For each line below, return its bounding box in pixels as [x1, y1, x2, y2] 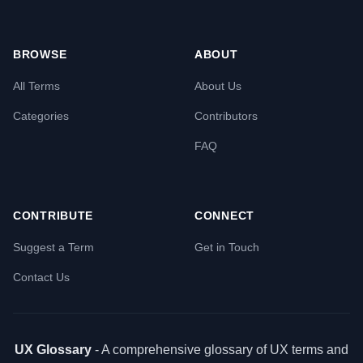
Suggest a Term [13, 241, 94, 254]
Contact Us [13, 271, 70, 284]
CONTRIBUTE [13, 209, 93, 222]
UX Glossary [15, 343, 92, 357]
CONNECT [194, 209, 254, 222]
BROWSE [13, 48, 67, 61]
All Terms [13, 79, 60, 92]
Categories [13, 109, 69, 122]
